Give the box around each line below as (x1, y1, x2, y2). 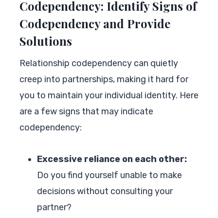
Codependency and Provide (19, 15, 170, 31)
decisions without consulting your (37, 185, 173, 197)
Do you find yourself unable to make (37, 169, 182, 181)
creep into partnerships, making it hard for (19, 73, 188, 85)
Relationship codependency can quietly (19, 57, 178, 69)
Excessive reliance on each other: (37, 153, 187, 164)
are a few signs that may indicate (19, 106, 153, 117)
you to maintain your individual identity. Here (19, 90, 199, 101)
